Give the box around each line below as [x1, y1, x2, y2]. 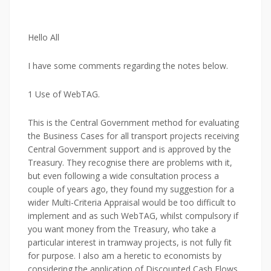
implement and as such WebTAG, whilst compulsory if [28, 210, 238, 221]
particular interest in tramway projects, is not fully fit [28, 237, 232, 248]
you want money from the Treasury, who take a [28, 223, 216, 235]
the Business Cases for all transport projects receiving [28, 130, 239, 142]
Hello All [28, 31, 59, 43]
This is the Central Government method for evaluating [28, 117, 239, 128]
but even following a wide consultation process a [28, 170, 219, 181]
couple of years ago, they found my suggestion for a [28, 183, 234, 195]
